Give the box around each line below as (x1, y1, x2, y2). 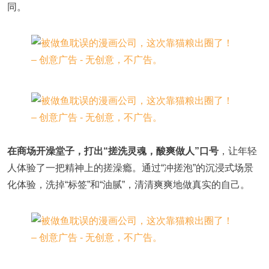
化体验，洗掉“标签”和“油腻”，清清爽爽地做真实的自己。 (7, 179, 250, 190)
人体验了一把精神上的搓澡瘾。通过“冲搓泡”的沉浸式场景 (7, 162, 253, 173)
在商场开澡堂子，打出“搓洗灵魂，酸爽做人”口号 (7, 145, 219, 156)
